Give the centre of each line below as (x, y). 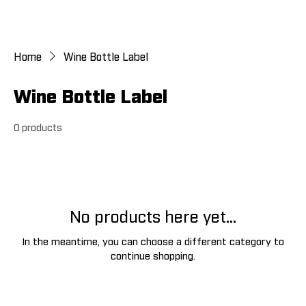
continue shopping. (153, 255)
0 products (38, 127)
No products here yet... (153, 216)
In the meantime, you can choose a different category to (153, 241)
